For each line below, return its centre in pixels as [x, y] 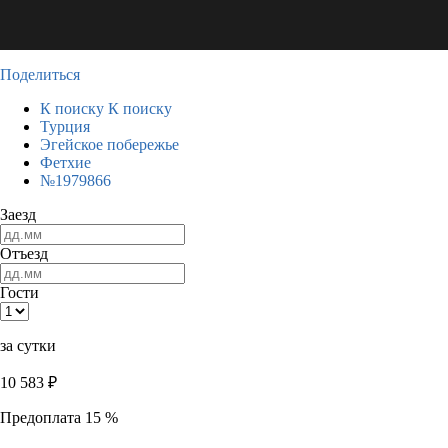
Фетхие [65, 162]
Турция [65, 126]
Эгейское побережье [109, 144]
